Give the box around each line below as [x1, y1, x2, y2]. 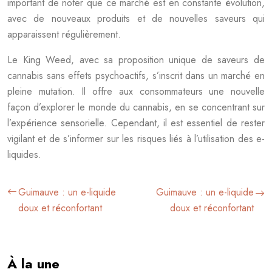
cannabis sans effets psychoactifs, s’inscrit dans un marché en [7, 68, 265, 83]
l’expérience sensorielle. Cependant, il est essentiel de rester [7, 115, 265, 130]
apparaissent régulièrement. [7, 27, 121, 41]
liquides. [7, 147, 41, 161]
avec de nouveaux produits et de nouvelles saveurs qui [7, 11, 265, 25]
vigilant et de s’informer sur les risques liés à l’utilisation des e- [7, 131, 265, 146]
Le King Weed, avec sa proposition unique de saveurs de [7, 52, 265, 67]
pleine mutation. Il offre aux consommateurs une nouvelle [7, 84, 265, 98]
